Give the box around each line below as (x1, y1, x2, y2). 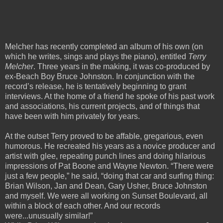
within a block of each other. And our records (5, 201, 160, 210)
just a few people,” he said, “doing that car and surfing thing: (5, 171, 214, 180)
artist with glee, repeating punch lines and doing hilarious (5, 151, 206, 160)
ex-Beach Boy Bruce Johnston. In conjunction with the (5, 72, 195, 81)
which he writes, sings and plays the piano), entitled (5, 52, 188, 61)
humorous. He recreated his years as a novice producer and (5, 141, 215, 150)
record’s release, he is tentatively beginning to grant (5, 82, 186, 91)
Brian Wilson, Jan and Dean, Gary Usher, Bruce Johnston (5, 181, 207, 190)
